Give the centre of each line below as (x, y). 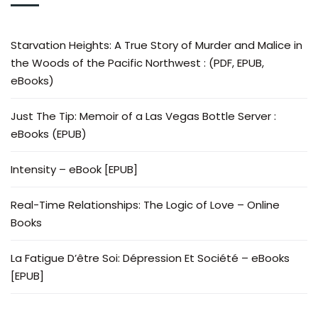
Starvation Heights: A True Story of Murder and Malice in (157, 45)
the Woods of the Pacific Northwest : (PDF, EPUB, (137, 63)
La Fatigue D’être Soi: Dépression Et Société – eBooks (150, 258)
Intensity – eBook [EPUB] (74, 169)
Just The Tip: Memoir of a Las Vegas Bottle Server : (143, 116)
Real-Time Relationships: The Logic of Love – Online (145, 205)
